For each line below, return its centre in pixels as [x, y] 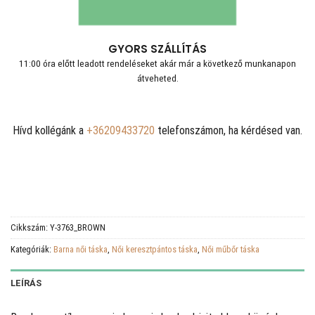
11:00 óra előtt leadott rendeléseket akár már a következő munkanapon [157, 64]
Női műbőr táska [231, 250]
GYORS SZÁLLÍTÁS [157, 49]
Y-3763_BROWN [78, 228]
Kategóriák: [32, 250]
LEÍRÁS [26, 283]
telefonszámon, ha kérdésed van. [229, 130]
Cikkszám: [30, 228]
